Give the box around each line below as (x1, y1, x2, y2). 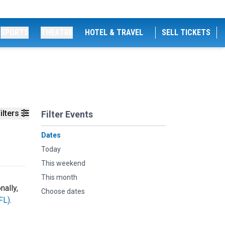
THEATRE (41, 28, 73, 37)
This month (41, 173, 77, 181)
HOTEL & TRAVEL (85, 28, 143, 37)
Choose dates (41, 187, 85, 195)
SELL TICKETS (162, 28, 210, 37)
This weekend (41, 159, 85, 167)
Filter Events (41, 109, 93, 120)
